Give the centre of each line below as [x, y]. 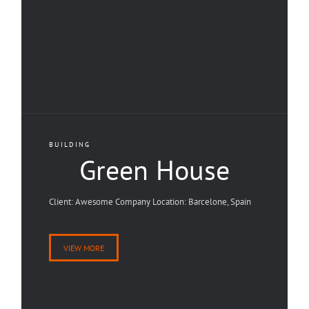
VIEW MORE [84, 248]
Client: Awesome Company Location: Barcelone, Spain [150, 202]
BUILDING [70, 144]
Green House [154, 170]
